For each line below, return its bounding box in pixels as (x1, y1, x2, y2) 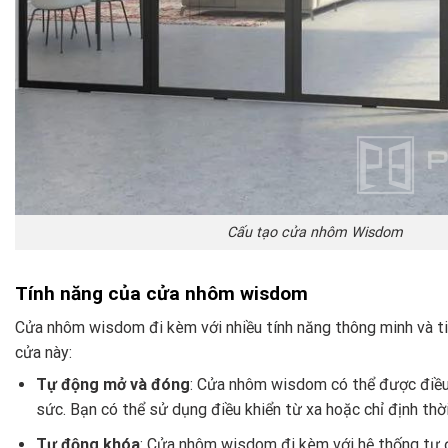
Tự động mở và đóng (35, 375, 190, 395)
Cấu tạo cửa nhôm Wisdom (227, 224, 403, 242)
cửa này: (15, 343, 72, 363)
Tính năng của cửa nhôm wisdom (15, 281, 308, 305)
